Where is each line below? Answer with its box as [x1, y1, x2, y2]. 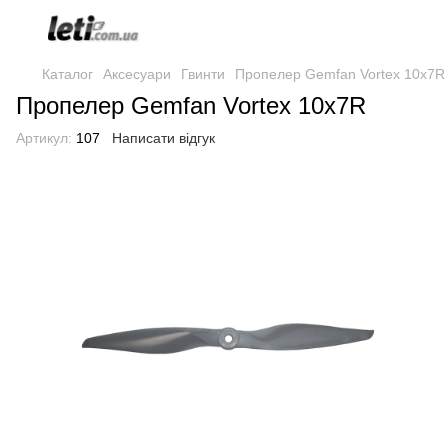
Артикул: [16, 130, 72, 146]
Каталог [42, 66, 93, 82]
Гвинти [181, 66, 225, 82]
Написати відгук [112, 130, 215, 146]
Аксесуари [103, 66, 171, 82]
